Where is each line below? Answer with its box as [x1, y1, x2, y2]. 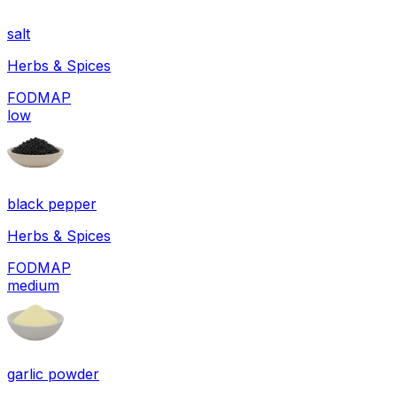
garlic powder [7, 364, 99, 383]
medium [7, 276, 59, 294]
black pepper [7, 194, 97, 213]
